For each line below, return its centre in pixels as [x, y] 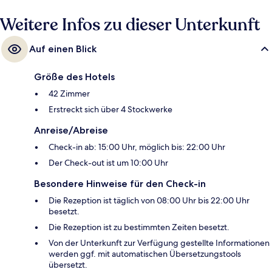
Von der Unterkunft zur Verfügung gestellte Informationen [159, 243]
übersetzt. [68, 264]
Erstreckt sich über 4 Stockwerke [110, 109]
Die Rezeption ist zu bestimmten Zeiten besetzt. [139, 227]
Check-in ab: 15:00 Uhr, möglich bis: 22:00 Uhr [137, 147]
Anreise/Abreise [71, 130]
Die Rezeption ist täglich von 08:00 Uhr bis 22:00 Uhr [149, 200]
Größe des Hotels [74, 76]
